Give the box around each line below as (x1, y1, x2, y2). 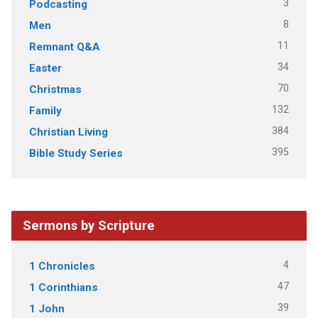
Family (28, 104, 62, 117)
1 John (28, 302, 65, 315)
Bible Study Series (28, 146, 123, 160)
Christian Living (28, 125, 108, 138)
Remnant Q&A (28, 40, 100, 53)
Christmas (28, 82, 82, 96)
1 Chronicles (28, 259, 95, 273)
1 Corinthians (28, 280, 98, 294)
